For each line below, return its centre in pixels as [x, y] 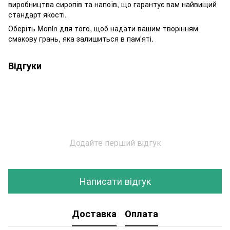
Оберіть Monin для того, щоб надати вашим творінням [103, 28]
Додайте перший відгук [115, 142]
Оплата [141, 214]
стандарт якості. [37, 14]
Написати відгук [115, 181]
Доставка [94, 214]
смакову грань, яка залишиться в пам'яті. [81, 38]
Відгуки [25, 65]
